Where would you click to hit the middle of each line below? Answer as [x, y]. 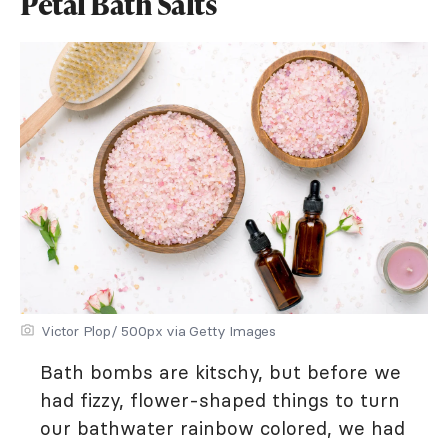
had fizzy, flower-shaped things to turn [220, 400]
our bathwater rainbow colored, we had [222, 428]
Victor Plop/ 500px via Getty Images [158, 331]
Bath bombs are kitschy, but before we [220, 372]
